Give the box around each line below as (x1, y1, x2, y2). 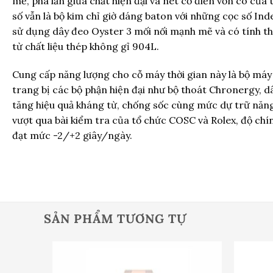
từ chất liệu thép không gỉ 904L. (12, 40, 159, 52)
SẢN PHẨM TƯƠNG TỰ (44, 211, 186, 227)
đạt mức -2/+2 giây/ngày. (12, 129, 132, 141)
